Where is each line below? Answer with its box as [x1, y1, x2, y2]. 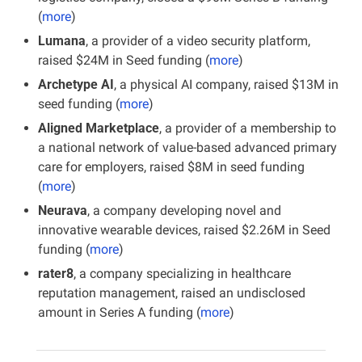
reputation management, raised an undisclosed [38, 285, 305, 301]
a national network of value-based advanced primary [38, 140, 337, 156]
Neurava [38, 203, 87, 219]
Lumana [38, 33, 86, 49]
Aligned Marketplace [38, 120, 159, 137]
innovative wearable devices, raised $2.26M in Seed [38, 222, 330, 238]
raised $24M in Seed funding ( [38, 53, 209, 69]
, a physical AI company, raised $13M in [114, 77, 339, 93]
